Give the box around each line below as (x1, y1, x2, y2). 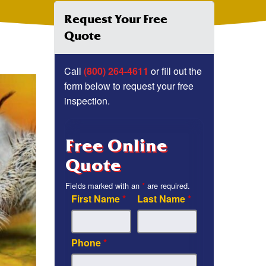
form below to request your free (64, 79, 194, 93)
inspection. (64, 94, 110, 108)
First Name (71, 192, 122, 206)
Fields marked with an (65, 180, 142, 192)
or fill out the (148, 64, 202, 78)
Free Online (65, 135, 167, 157)
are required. (145, 180, 190, 192)
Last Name (137, 192, 188, 206)
